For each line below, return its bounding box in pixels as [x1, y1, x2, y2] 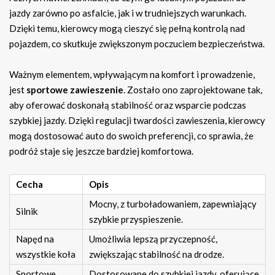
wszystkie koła [16, 249, 76, 260]
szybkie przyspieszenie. [89, 214, 183, 225]
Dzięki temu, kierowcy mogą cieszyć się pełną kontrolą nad [9, 23, 245, 34]
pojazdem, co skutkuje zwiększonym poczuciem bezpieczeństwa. [9, 38, 265, 50]
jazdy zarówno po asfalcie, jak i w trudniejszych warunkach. [9, 7, 246, 19]
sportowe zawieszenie [26, 84, 123, 96]
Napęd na [16, 233, 54, 245]
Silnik [16, 206, 37, 217]
